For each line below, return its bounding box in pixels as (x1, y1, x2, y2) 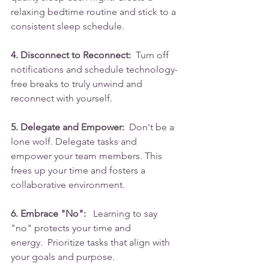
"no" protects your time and (11, 222, 133, 234)
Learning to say (86, 208, 160, 220)
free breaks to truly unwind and (11, 78, 145, 90)
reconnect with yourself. (11, 92, 112, 104)
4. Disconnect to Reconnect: (11, 49, 131, 61)
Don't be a (124, 121, 177, 133)
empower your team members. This (11, 150, 165, 162)
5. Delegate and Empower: (11, 121, 124, 133)
